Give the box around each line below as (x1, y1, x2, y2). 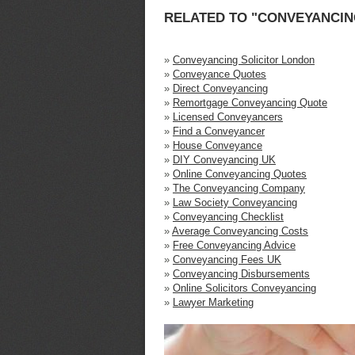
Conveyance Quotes (173, 67, 266, 80)
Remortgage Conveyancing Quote (173, 96, 327, 109)
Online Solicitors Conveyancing (173, 281, 316, 294)
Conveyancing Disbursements (173, 267, 310, 280)
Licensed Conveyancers (173, 110, 283, 123)
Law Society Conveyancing (173, 196, 297, 208)
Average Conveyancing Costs (172, 224, 308, 237)
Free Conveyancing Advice (173, 239, 296, 251)
